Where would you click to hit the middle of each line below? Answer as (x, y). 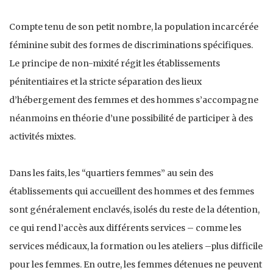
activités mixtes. (42, 137)
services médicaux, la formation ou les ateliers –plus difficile (136, 246)
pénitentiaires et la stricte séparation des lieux (105, 82)
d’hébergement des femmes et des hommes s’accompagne (134, 100)
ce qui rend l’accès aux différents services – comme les (125, 228)
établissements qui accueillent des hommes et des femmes (132, 192)
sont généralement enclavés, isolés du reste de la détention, (134, 210)
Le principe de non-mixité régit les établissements (115, 64)
